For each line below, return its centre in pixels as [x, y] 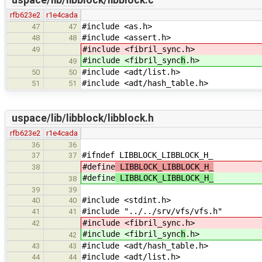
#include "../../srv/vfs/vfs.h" [152, 211]
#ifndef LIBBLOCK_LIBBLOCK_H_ [147, 155]
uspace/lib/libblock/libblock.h [82, 118]
